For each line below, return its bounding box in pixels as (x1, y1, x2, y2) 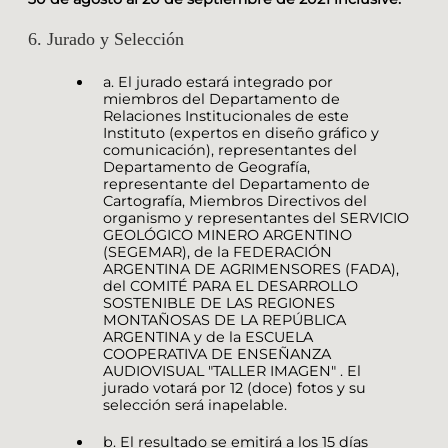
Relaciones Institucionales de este (103, 107, 349, 126)
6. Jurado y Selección (28, 29, 184, 50)
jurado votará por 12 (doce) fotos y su (103, 379, 366, 398)
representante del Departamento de (103, 175, 370, 194)
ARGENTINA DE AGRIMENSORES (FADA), (103, 260, 399, 279)
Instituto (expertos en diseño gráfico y (103, 124, 379, 143)
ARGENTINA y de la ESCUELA (103, 328, 313, 347)
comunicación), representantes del (103, 141, 357, 160)
